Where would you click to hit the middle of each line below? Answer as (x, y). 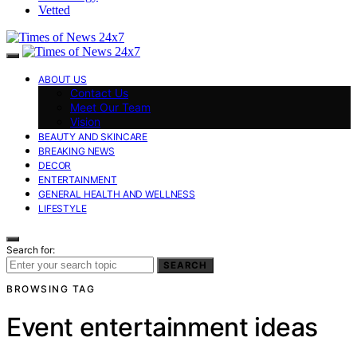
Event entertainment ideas (162, 328)
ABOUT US (63, 79)
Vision (85, 121)
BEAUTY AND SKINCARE (93, 136)
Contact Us (99, 92)
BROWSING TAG (51, 288)
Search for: (31, 249)
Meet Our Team (110, 107)
